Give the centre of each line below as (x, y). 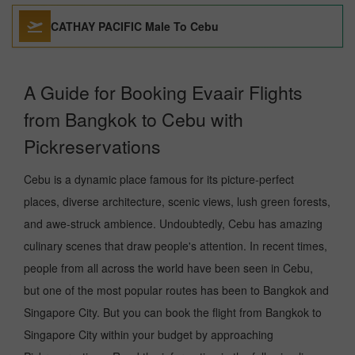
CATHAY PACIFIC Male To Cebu (135, 26)
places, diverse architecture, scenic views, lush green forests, (177, 201)
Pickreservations (92, 146)
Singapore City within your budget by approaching (149, 334)
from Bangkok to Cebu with (134, 119)
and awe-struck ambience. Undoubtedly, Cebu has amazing (173, 223)
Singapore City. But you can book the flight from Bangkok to (173, 312)
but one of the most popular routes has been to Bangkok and (176, 290)
